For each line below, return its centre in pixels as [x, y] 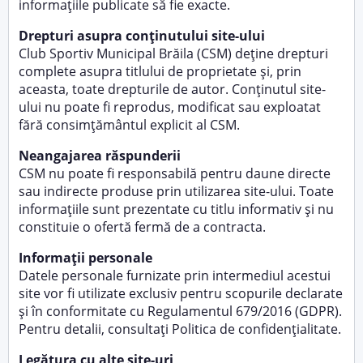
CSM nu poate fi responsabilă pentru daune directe [175, 173]
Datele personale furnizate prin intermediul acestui [175, 275]
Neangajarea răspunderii [100, 156]
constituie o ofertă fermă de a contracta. [142, 227]
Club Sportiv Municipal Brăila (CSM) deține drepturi [173, 53]
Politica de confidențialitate [255, 329]
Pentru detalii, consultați [95, 329]
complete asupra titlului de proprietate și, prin [160, 71]
